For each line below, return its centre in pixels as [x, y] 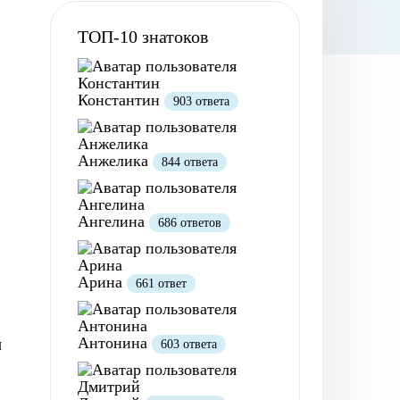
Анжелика [115, 161]
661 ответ [161, 283]
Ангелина [113, 221]
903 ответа [201, 101]
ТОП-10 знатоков [143, 37]
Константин [121, 100]
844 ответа [190, 162]
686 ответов [190, 223]
